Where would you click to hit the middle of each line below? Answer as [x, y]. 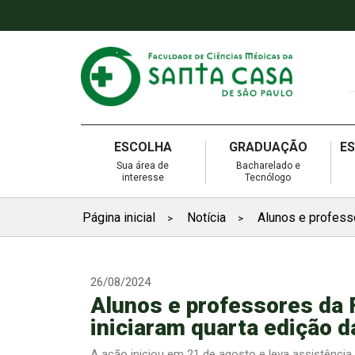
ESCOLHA [143, 147]
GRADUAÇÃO [268, 147]
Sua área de [143, 165]
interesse [143, 177]
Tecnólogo [268, 177]
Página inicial [119, 217]
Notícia [206, 217]
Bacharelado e [268, 165]
